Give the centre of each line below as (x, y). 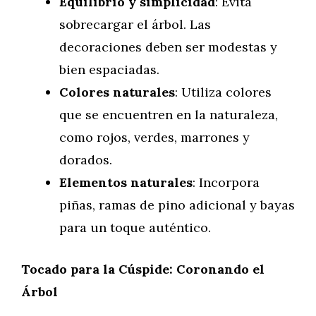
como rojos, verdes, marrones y (154, 137)
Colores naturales (117, 92)
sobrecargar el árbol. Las (135, 24)
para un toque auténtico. (135, 227)
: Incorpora (226, 182)
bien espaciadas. (109, 69)
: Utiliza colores (223, 92)
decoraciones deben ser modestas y (168, 47)
